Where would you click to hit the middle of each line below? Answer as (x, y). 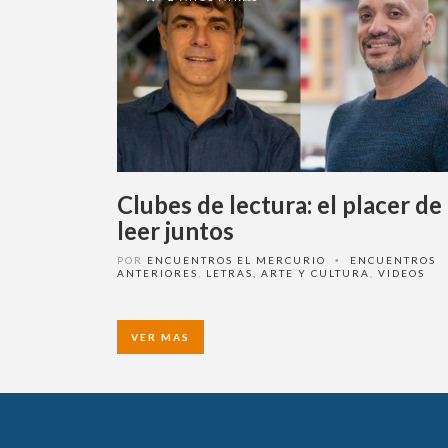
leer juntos (168, 230)
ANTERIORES (150, 273)
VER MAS (153, 337)
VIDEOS (394, 273)
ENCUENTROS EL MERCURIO (229, 260)
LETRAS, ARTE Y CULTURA (280, 273)
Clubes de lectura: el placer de (272, 204)
